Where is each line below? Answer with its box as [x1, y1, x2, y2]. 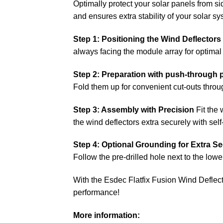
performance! [73, 188, 119, 197]
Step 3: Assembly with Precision [73, 105, 194, 114]
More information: [73, 211, 140, 220]
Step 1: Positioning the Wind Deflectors [73, 35, 221, 44]
